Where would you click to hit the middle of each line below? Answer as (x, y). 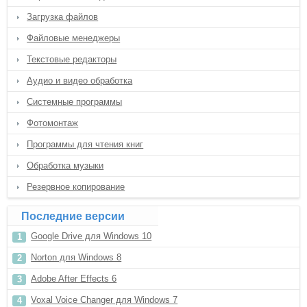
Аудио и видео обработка (80, 81)
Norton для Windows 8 (76, 257)
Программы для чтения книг (85, 144)
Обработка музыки (65, 165)
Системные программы (75, 102)
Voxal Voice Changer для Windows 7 (105, 300)
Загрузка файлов (63, 17)
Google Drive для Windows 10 (91, 236)
